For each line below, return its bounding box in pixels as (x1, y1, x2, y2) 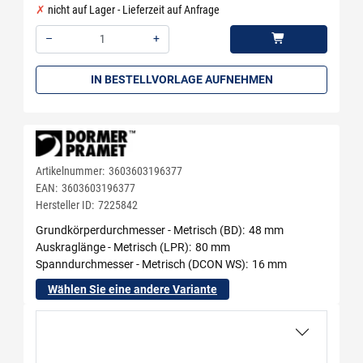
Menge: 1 (35, 54, 77, 67)
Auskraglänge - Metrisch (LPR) (36, 240, 189, 254)
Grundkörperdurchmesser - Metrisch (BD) (36, 223, 242, 237)
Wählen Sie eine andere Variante (48, 282, 217, 296)
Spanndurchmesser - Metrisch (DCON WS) (36, 257, 246, 271)
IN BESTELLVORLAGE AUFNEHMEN (90, 73, 273, 86)
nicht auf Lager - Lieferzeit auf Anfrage (45, 3, 220, 16)
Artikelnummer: (36, 164, 105, 177)
